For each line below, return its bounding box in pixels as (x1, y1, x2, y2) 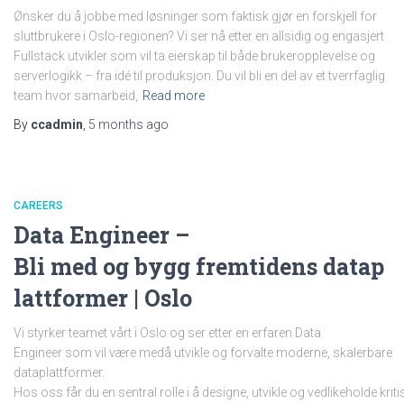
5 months (88, 117, 143, 132)
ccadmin (31, 117, 83, 132)
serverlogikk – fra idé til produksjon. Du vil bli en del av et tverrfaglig (14, 69, 385, 83)
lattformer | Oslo (14, 283, 192, 313)
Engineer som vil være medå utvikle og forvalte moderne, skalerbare (14, 345, 395, 360)
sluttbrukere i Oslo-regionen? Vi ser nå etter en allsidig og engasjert (14, 29, 384, 43)
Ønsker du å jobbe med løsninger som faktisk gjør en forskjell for (14, 9, 377, 23)
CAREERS (14, 199, 63, 212)
